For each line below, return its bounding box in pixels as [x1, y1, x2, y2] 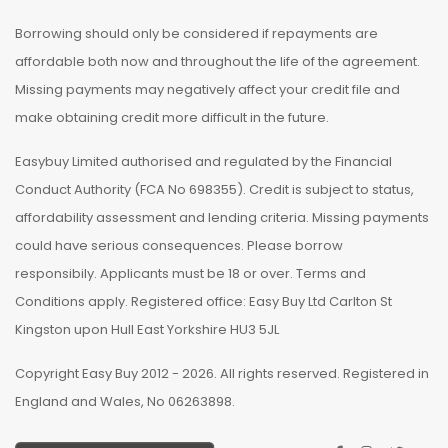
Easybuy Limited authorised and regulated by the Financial [15, 151, 392, 171]
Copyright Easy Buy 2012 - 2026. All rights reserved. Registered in [15, 363, 429, 383]
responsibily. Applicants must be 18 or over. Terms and [15, 263, 366, 283]
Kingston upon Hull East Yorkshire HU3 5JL [15, 319, 279, 339]
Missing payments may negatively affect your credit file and [15, 79, 400, 99]
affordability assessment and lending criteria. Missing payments [15, 207, 429, 227]
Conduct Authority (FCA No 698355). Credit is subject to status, [15, 179, 414, 199]
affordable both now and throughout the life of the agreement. [15, 51, 420, 71]
